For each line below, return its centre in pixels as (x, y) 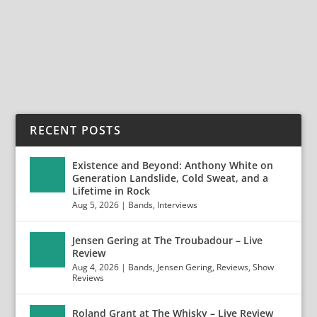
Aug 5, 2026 (96, 205)
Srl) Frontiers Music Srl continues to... (119, 16)
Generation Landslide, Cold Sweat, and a (171, 178)
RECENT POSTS (75, 130)
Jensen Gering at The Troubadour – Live (168, 240)
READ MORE (67, 52)
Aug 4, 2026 (96, 267)
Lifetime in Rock (111, 191)
